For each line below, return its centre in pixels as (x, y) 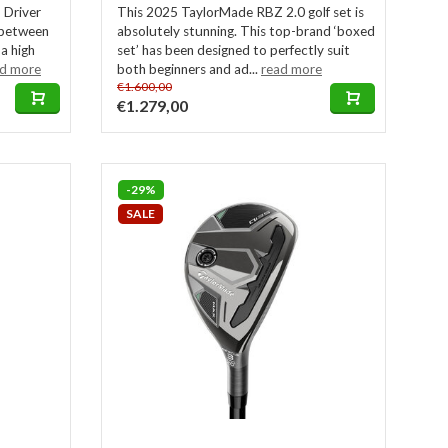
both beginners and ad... (189, 69)
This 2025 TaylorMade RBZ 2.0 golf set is (240, 12)
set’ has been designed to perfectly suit (233, 50)
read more (291, 69)
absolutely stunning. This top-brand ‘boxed (246, 31)
